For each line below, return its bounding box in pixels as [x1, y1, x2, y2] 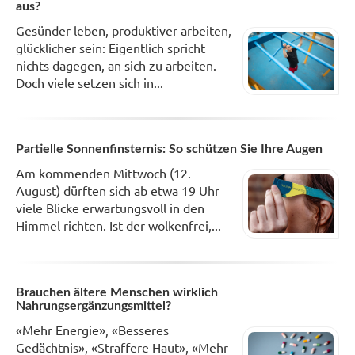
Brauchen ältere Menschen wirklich [16, 286, 218, 300]
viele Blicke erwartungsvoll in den [16, 200, 204, 216]
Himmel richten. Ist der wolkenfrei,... [16, 217, 221, 234]
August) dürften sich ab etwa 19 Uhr [16, 182, 219, 199]
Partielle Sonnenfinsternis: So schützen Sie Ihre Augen [16, 143, 323, 156]
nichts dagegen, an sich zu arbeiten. [16, 57, 216, 74]
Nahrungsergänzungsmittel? [16, 300, 171, 313]
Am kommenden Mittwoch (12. [16, 165, 191, 181]
